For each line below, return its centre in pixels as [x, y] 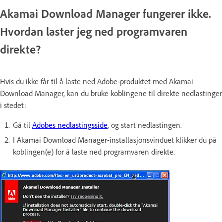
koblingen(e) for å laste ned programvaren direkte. [94, 152]
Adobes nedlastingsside [70, 125]
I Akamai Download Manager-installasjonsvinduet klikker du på [115, 140]
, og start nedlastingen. [145, 125]
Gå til [23, 125]
